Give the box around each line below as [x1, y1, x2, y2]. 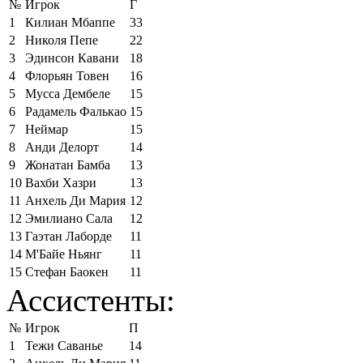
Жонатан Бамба [25, 157, 110, 172]
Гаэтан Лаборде [25, 228, 112, 243]
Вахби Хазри [25, 175, 96, 190]
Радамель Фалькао [25, 104, 126, 118]
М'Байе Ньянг [25, 246, 102, 261]
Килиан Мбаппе [25, 15, 115, 29]
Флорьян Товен [25, 68, 109, 83]
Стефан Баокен [25, 264, 109, 279]
